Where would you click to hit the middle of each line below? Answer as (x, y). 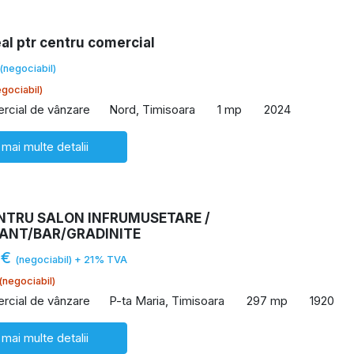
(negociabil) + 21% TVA (71, 260)
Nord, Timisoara (152, 109)
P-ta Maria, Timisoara (167, 300)
